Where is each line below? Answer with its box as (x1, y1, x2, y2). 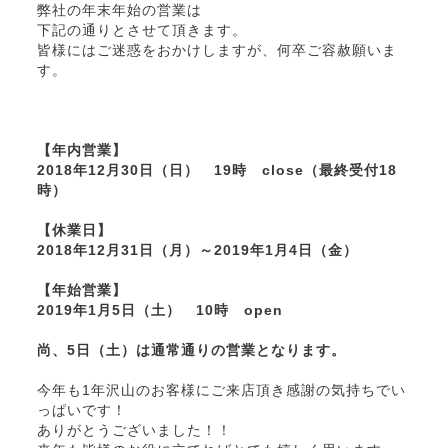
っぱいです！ (36, 403, 127, 419)
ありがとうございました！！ (36, 423, 232, 439)
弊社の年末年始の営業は (36, 3, 202, 19)
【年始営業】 (36, 283, 127, 299)
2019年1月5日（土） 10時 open (36, 303, 283, 319)
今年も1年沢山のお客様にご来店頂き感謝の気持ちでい (36, 383, 406, 399)
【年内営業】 (36, 143, 127, 159)
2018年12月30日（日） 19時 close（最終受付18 (36, 163, 397, 179)
